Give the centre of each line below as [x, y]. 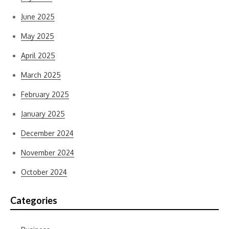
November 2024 [48, 153]
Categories [34, 200]
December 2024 [47, 133]
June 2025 [38, 17]
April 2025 [38, 55]
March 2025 [41, 75]
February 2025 [45, 94]
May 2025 [38, 36]
